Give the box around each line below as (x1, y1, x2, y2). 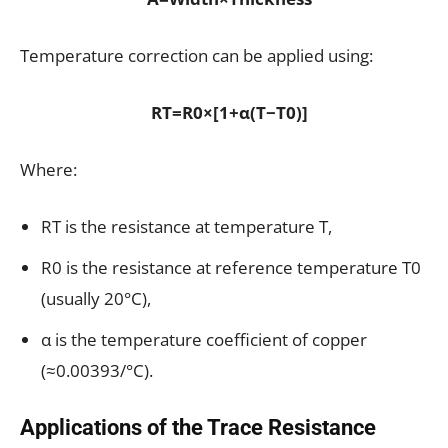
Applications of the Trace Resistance (20, 415, 376, 441)
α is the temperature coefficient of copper (41, 328, 367, 352)
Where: (20, 158, 77, 182)
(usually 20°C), (41, 287, 151, 311)
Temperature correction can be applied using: (20, 44, 373, 68)
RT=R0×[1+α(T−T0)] (150, 101, 308, 125)
